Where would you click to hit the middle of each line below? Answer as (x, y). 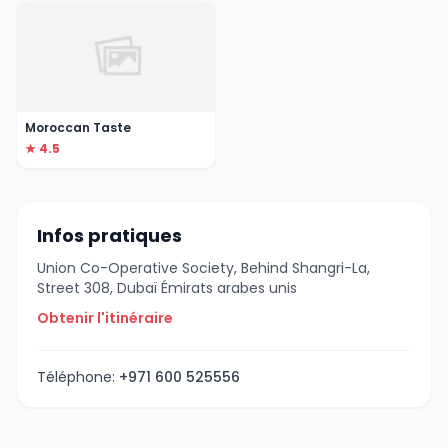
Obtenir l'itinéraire (105, 317)
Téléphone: (78, 376)
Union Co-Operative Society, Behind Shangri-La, (203, 267)
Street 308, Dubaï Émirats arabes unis (167, 287)
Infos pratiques (109, 235)
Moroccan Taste (78, 127)
